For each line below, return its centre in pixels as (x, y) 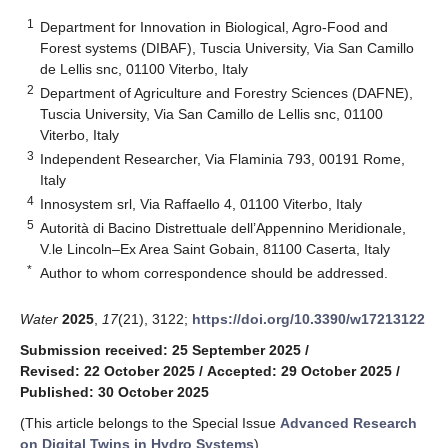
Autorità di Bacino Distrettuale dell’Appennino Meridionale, (223, 227)
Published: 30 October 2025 (114, 391)
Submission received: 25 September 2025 (160, 349)
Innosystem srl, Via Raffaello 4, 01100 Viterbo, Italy (201, 203)
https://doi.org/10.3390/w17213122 (308, 318)
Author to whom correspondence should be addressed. (214, 272)
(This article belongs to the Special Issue (150, 422)
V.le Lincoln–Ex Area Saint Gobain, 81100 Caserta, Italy (215, 248)
